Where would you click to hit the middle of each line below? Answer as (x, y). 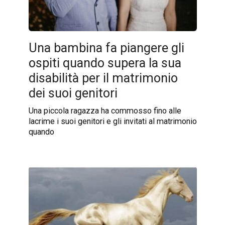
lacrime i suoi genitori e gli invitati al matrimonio (113, 122)
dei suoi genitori (73, 93)
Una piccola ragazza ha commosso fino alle (105, 111)
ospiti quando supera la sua (105, 63)
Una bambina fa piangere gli (106, 48)
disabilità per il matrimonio (103, 78)
